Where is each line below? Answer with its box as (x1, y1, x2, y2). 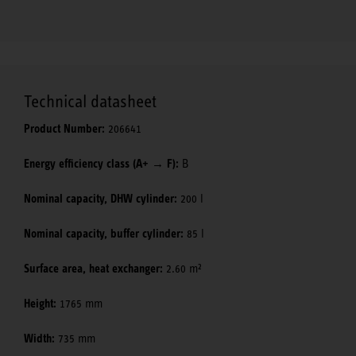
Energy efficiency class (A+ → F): (24, 156, 179, 171)
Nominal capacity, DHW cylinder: (24, 191, 177, 206)
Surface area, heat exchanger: (24, 261, 163, 276)
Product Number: (24, 121, 105, 136)
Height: (24, 296, 56, 311)
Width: (24, 331, 55, 346)
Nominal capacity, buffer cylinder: (24, 226, 184, 241)
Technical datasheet (24, 91, 157, 111)
